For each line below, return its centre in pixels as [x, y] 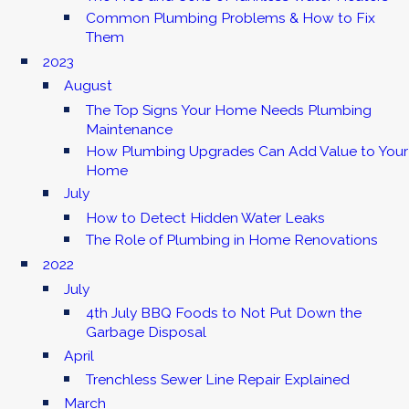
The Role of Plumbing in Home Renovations [231, 239]
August [89, 86]
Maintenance [129, 129]
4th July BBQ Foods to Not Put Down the [223, 313]
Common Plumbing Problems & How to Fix [230, 17]
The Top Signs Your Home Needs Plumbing [228, 110]
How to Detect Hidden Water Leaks [205, 217]
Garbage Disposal [146, 332]
